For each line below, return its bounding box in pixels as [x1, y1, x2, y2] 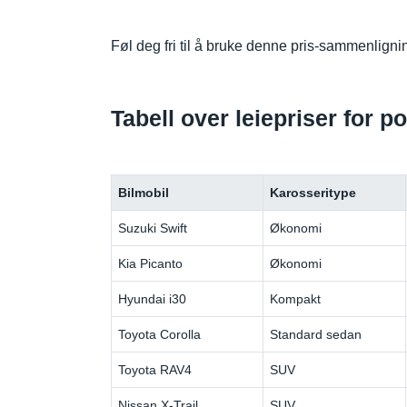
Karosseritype [270, 184, 357, 200]
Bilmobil [118, 184, 170, 200]
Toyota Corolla [118, 326, 202, 342]
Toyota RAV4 [118, 362, 193, 377]
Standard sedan [270, 326, 362, 342]
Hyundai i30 [118, 291, 187, 306]
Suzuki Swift [118, 220, 188, 235]
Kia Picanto [118, 255, 184, 271]
